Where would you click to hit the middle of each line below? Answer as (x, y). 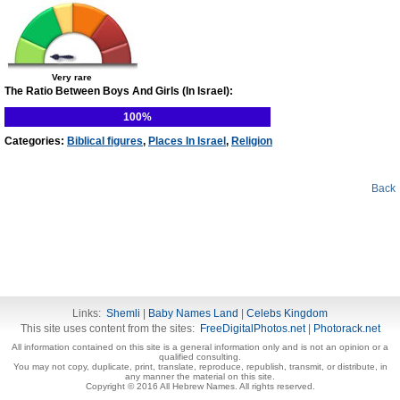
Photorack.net (346, 329)
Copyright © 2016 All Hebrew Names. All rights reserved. (200, 386)
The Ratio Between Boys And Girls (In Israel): (119, 91)
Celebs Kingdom (287, 313)
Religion (252, 141)
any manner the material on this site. (200, 376)
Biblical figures (105, 141)
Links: (89, 313)
